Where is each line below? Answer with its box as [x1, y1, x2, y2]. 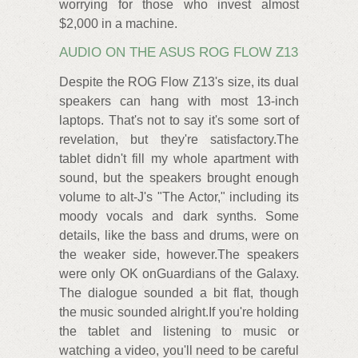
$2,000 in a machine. [59, 17, 177, 31]
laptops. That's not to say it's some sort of [59, 113, 299, 128]
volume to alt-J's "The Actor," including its [59, 190, 299, 205]
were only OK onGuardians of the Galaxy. [59, 267, 299, 281]
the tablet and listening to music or [59, 324, 299, 339]
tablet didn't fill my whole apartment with [59, 152, 299, 166]
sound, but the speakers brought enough [59, 171, 299, 185]
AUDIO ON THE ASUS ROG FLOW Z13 [59, 45, 298, 61]
